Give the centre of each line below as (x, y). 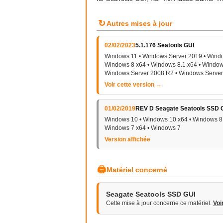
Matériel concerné (137, 170)
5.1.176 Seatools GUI (165, 45)
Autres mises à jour (139, 23)
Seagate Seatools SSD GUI (151, 194)
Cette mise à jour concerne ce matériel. (160, 203)
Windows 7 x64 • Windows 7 (143, 128)
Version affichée (127, 139)
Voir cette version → (133, 85)
